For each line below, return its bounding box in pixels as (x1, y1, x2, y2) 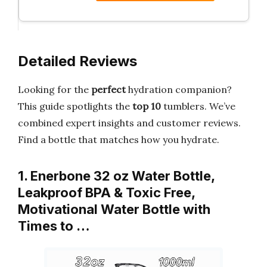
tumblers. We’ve (161, 100, 235, 112)
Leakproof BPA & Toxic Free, (18, 185, 195, 200)
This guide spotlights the (18, 100, 132, 112)
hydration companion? (126, 83, 232, 95)
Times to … (18, 218, 90, 234)
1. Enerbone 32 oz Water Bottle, (18, 168, 215, 184)
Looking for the (18, 83, 91, 95)
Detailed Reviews (18, 52, 137, 70)
